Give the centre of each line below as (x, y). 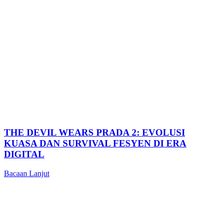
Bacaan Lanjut (27, 174)
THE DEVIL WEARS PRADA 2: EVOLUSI (94, 133)
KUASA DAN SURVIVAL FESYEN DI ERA (95, 144)
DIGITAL (24, 154)
